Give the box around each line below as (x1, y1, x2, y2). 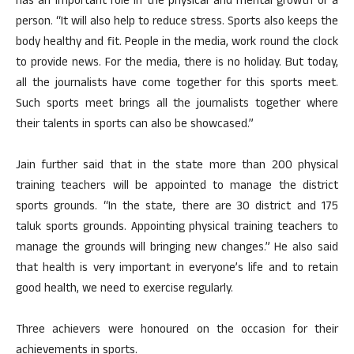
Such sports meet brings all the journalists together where (16, 95, 338, 115)
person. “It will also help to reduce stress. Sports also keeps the (16, 13, 338, 32)
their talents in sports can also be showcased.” (16, 115, 254, 135)
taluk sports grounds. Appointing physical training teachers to (16, 218, 338, 238)
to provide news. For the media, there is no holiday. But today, (16, 54, 338, 73)
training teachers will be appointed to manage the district (16, 177, 338, 197)
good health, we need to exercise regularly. (16, 280, 233, 299)
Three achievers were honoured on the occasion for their (16, 321, 338, 341)
